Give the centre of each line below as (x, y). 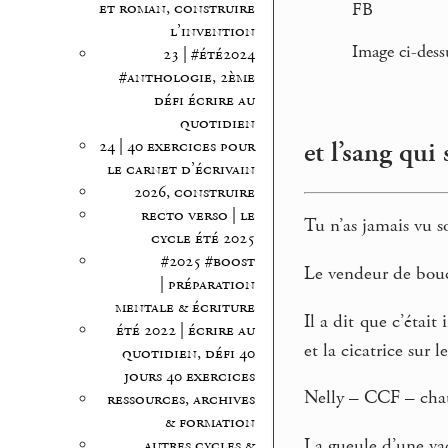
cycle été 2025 (202, 239)
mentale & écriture (184, 308)
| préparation (207, 285)
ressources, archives (180, 400)
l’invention (212, 32)
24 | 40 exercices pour (176, 147)
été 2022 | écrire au (185, 331)
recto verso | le (197, 216)
